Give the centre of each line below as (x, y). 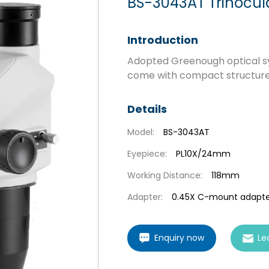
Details (147, 109)
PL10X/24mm (203, 154)
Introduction (163, 40)
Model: (141, 132)
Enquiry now (179, 238)
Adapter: (145, 197)
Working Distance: (165, 175)
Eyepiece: (147, 154)
